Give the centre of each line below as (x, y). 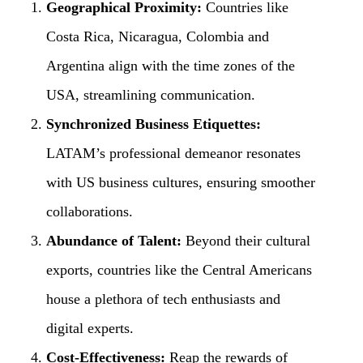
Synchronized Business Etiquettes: (153, 124)
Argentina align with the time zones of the (170, 65)
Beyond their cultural (246, 240)
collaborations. (89, 211)
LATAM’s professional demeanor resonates (173, 153)
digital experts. (90, 328)
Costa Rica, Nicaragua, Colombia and (157, 36)
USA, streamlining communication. (150, 94)
